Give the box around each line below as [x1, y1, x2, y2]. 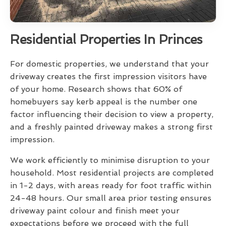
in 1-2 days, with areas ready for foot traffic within [10, 181, 211, 191]
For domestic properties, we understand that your [10, 59, 209, 69]
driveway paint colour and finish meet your [10, 206, 180, 216]
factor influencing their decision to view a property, [10, 109, 213, 120]
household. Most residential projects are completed [10, 168, 214, 178]
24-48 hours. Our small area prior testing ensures [10, 193, 211, 203]
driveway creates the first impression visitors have [10, 72, 207, 82]
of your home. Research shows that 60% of [10, 84, 182, 94]
